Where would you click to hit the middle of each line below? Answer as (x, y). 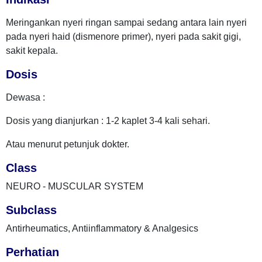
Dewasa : (25, 97)
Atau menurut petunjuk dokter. (68, 144)
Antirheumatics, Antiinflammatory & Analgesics (102, 228)
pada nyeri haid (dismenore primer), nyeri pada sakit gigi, (123, 37)
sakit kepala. (32, 51)
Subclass (31, 210)
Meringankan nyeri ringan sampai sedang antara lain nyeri (126, 23)
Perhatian (32, 252)
